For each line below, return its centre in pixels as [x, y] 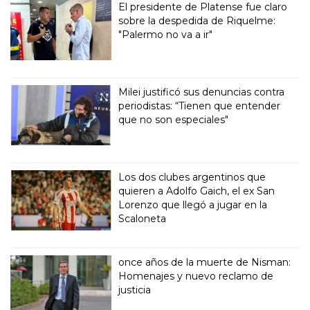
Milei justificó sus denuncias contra [202, 92]
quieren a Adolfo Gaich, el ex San [197, 191]
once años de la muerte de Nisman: [205, 263]
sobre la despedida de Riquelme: [197, 21]
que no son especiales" [174, 120]
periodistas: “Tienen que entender [200, 106]
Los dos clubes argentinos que [192, 177]
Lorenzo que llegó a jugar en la [193, 205]
